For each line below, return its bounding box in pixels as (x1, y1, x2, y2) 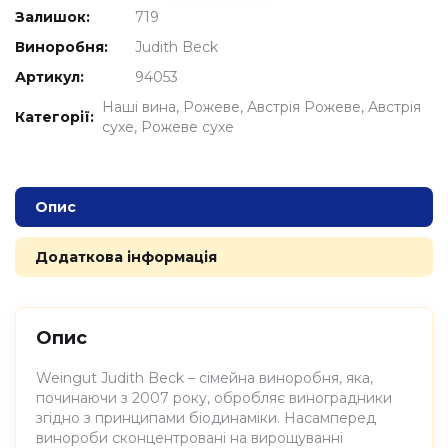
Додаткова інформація (35, 248, 217, 266)
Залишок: (15, 8, 90, 26)
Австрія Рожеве (247, 98, 362, 116)
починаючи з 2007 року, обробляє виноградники (36, 389, 392, 407)
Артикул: (15, 68, 84, 86)
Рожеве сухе (141, 118, 235, 136)
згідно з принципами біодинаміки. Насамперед (36, 409, 376, 427)
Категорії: (15, 108, 94, 126)
